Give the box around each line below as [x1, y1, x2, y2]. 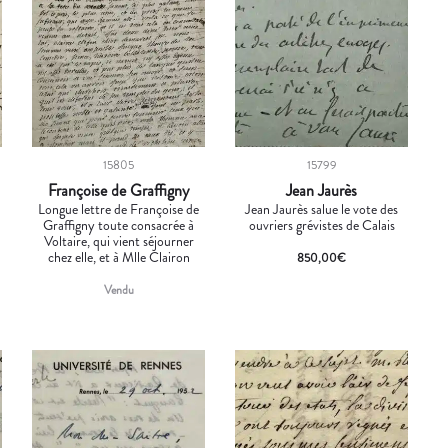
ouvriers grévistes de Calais [248, 214, 395, 235]
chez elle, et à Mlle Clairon [47, 246, 190, 267]
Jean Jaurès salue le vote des [245, 198, 399, 219]
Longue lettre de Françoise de [38, 198, 200, 219]
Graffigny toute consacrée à [43, 214, 195, 235]
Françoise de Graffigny [48, 178, 190, 202]
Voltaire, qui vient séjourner [43, 230, 194, 251]
